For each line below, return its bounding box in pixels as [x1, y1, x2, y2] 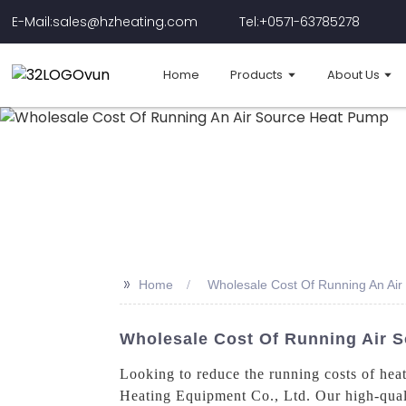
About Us [326, 65, 380, 83]
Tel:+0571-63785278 [239, 12, 361, 31]
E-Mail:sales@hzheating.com [12, 12, 198, 31]
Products [230, 65, 284, 83]
